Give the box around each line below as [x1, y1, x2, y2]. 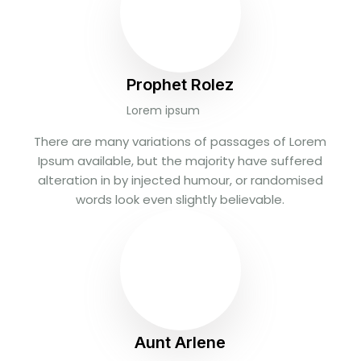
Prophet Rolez [127, 75, 234, 94]
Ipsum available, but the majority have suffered [38, 152, 323, 169]
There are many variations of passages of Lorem [34, 133, 327, 150]
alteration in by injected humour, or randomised [37, 172, 323, 189]
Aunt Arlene [135, 333, 226, 352]
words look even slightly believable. [76, 191, 285, 208]
